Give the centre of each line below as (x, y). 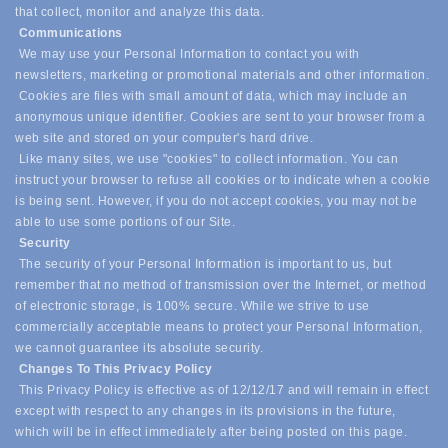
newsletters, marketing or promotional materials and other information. (222, 75)
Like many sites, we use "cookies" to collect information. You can (206, 159)
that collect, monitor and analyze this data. (139, 12)
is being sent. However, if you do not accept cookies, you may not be (216, 201)
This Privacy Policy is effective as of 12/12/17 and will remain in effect (221, 390)
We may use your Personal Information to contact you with (187, 54)
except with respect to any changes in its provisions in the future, (205, 411)
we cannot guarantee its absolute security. (141, 348)
